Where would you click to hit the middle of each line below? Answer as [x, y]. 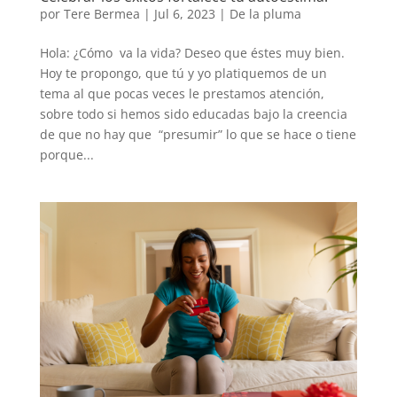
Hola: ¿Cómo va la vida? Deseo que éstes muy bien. [192, 52]
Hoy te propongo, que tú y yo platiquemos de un [183, 73]
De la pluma [265, 13]
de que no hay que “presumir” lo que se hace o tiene [198, 134]
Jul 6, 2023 [184, 13]
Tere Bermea [101, 13]
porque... [66, 154]
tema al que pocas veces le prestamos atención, [182, 93]
